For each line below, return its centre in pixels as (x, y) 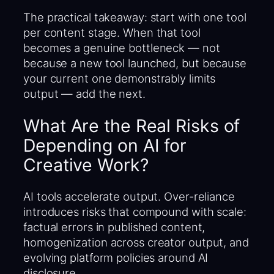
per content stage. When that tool (112, 32)
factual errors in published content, (114, 227)
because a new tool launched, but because (135, 63)
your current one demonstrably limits (120, 78)
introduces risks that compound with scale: (135, 212)
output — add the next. (84, 93)
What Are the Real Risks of (132, 125)
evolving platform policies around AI (116, 258)
